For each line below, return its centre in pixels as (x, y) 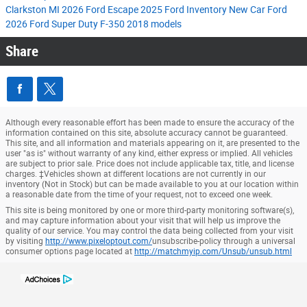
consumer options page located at (70, 252)
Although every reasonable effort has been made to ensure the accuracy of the (150, 123)
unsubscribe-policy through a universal (224, 242)
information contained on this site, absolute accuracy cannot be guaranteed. (147, 133)
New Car (248, 10)
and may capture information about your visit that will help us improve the (143, 221)
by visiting (25, 242)
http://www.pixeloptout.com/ (99, 242)
